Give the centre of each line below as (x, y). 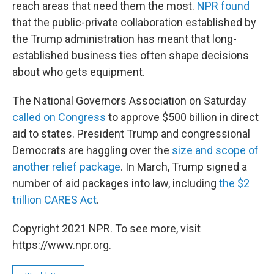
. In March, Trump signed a (184, 167)
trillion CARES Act (54, 200)
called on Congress (59, 117)
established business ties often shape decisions (131, 55)
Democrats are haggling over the (92, 150)
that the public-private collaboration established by (134, 22)
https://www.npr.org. (62, 245)
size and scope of (215, 150)
